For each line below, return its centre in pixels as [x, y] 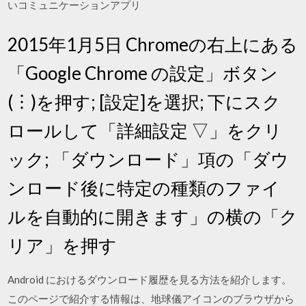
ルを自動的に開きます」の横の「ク [153, 216]
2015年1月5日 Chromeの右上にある [153, 44]
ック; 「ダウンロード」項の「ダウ [149, 159]
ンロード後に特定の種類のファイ [144, 187]
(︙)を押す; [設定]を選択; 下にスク [144, 101]
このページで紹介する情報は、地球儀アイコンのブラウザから [151, 298]
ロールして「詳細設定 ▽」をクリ [145, 130]
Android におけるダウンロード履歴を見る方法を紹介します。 [150, 279]
